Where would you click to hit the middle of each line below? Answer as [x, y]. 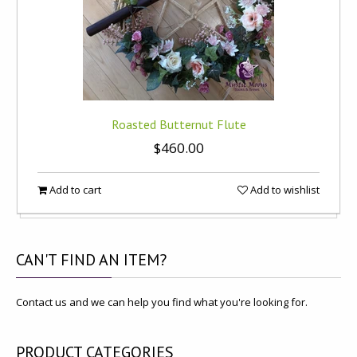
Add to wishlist [284, 190]
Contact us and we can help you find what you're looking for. [162, 302]
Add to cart [74, 190]
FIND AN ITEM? [112, 260]
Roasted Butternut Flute [178, 124]
